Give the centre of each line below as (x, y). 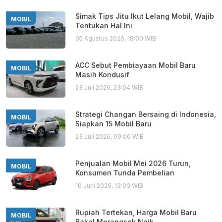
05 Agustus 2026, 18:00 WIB (116, 39)
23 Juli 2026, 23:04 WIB (109, 88)
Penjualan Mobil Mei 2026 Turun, (133, 164)
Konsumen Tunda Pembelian (125, 173)
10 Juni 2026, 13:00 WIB (109, 186)
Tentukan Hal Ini (104, 26)
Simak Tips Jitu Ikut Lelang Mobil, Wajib (145, 16)
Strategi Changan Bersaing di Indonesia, (146, 114)
